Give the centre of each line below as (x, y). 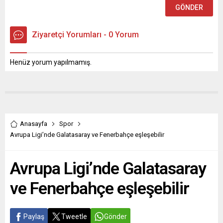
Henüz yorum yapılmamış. (51, 62)
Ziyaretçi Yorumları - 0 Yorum (85, 35)
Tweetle (74, 217)
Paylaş (34, 217)
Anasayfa (34, 124)
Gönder (115, 217)
